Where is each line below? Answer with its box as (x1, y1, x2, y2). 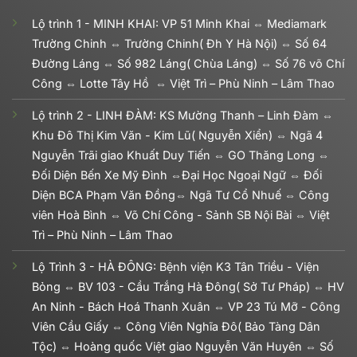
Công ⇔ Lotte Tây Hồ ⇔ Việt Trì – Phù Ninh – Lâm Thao (31, 76, 335, 91)
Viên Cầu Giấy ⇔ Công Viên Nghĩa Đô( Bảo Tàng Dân (31, 320, 320, 334)
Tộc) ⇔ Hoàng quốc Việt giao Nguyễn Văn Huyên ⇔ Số (31, 339, 334, 354)
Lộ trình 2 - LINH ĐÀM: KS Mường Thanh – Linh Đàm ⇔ (31, 108, 333, 123)
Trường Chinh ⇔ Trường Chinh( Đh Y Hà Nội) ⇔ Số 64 (31, 37, 327, 51)
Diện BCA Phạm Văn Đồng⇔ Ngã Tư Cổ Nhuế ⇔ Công (31, 188, 329, 202)
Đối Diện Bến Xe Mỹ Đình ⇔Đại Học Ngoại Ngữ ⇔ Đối (31, 168, 322, 182)
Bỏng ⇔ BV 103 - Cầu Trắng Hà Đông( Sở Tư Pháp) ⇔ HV (31, 280, 344, 294)
